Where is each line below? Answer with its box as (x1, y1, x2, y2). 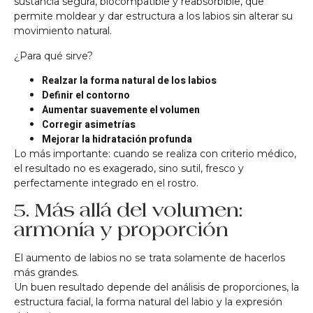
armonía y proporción (14, 219, 228, 241)
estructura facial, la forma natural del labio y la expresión (14, 296, 282, 309)
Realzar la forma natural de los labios (42, 73, 217, 89)
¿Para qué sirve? (14, 49, 93, 62)
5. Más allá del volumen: (14, 199, 242, 221)
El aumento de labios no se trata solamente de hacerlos (14, 252, 285, 265)
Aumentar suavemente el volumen (42, 103, 200, 118)
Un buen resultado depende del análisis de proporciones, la (14, 281, 299, 294)
